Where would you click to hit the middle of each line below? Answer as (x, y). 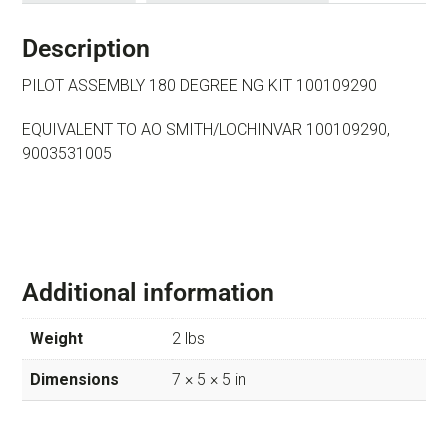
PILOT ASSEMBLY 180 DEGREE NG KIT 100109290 (199, 85)
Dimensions (74, 379)
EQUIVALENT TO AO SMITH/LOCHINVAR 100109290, (206, 129)
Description (86, 48)
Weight (56, 338)
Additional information (148, 292)
